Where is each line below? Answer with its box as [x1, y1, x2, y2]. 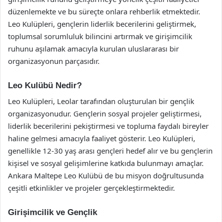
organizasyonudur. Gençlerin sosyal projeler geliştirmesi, [8, 109, 202, 118]
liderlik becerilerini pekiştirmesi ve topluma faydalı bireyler [8, 121, 209, 131]
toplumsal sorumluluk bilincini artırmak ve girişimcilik [8, 31, 192, 41]
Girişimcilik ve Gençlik [8, 208, 97, 217]
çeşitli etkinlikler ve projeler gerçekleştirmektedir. [8, 183, 175, 193]
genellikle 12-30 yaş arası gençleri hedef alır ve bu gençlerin [8, 146, 213, 156]
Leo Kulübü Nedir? [8, 80, 82, 90]
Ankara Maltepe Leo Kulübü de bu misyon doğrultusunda [8, 170, 204, 180]
